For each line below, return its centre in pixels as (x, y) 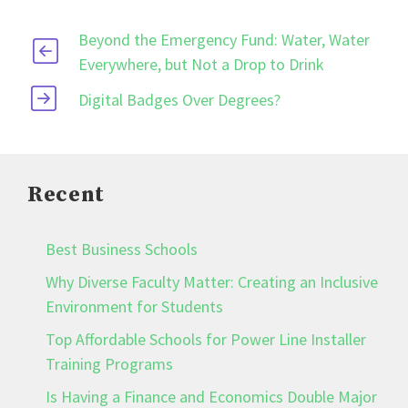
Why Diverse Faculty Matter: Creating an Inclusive (212, 281)
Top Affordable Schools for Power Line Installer (206, 339)
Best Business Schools (122, 249)
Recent (66, 194)
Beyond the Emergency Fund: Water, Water (224, 39)
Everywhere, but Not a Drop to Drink (201, 64)
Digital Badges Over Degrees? (180, 99)
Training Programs (109, 363)
